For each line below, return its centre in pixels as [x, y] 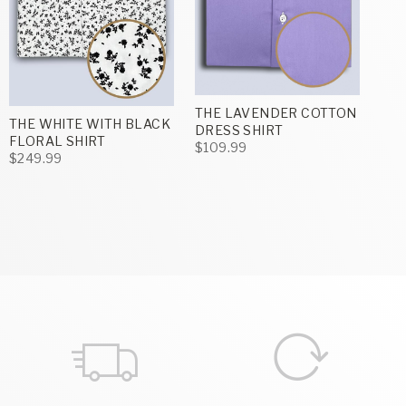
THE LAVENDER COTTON [276, 112]
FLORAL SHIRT [58, 141]
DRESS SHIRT [239, 130]
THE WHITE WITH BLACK [90, 124]
